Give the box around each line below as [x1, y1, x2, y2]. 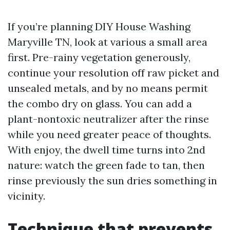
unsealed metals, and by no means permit [8, 82, 208, 94]
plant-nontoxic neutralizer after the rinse [8, 112, 209, 125]
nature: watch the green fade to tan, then [8, 159, 205, 171]
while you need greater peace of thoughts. [8, 128, 211, 141]
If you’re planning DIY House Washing [8, 20, 190, 33]
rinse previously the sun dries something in [8, 174, 217, 187]
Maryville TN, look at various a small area [8, 35, 207, 48]
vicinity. [8, 189, 45, 202]
